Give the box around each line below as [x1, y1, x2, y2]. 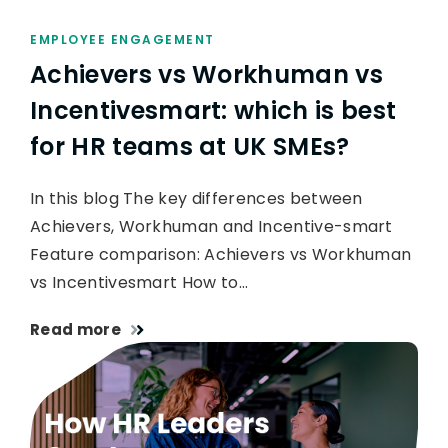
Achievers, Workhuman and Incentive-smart [30, 215, 393, 239]
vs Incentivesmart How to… [30, 271, 249, 295]
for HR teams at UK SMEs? [30, 130, 350, 164]
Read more [30, 319, 121, 341]
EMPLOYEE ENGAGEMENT [30, 31, 215, 49]
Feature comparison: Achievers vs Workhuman [30, 243, 412, 267]
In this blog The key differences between [30, 187, 363, 211]
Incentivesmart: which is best [30, 94, 397, 128]
